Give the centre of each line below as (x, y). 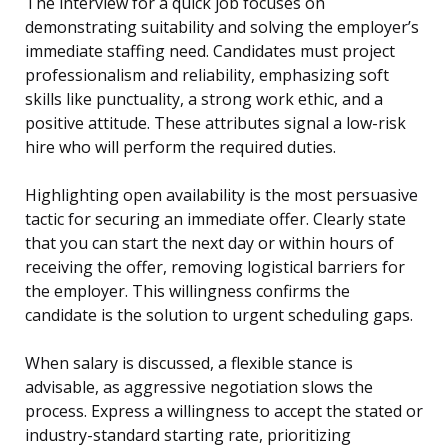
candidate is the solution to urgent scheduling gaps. (219, 315)
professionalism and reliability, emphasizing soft (207, 75)
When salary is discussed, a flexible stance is (189, 363)
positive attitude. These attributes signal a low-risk (215, 123)
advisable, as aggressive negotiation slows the (199, 387)
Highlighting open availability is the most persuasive (221, 195)
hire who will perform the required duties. (180, 147)
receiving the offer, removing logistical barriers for (215, 267)
